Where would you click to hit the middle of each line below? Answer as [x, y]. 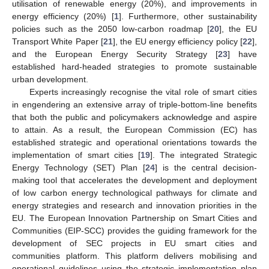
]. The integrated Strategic [204, 155]
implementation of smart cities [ [77, 155]
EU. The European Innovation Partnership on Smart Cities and [134, 218]
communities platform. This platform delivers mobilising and [134, 255]
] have [242, 54]
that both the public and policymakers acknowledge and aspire [134, 117]
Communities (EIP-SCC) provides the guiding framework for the [134, 230]
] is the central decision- [206, 167]
